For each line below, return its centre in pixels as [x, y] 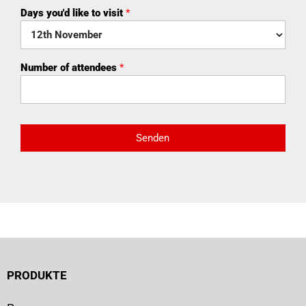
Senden [153, 138]
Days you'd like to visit [73, 13]
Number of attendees [70, 67]
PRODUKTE [37, 275]
